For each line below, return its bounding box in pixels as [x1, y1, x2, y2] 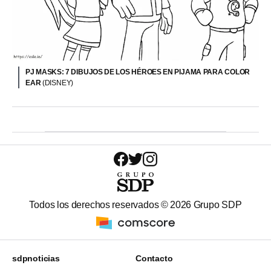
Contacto [135, 253, 173, 264]
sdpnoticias [12, 253, 60, 264]
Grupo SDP [191, 200, 242, 211]
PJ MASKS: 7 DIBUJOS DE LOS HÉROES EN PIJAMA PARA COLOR [25, 68, 250, 77]
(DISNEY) [42, 79, 74, 88]
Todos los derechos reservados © [29, 200, 171, 211]
